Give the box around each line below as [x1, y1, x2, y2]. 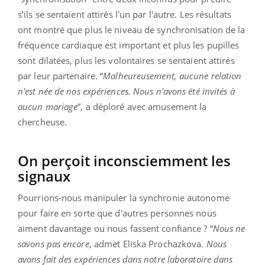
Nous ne [212, 222, 245, 235]
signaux [18, 166, 70, 186]
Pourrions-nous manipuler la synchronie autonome [18, 192, 230, 204]
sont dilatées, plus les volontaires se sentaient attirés [18, 54, 235, 67]
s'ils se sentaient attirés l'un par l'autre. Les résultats [18, 8, 231, 21]
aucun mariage [18, 101, 78, 113]
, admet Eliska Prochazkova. [89, 238, 206, 250]
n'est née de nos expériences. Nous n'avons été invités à [18, 85, 235, 98]
